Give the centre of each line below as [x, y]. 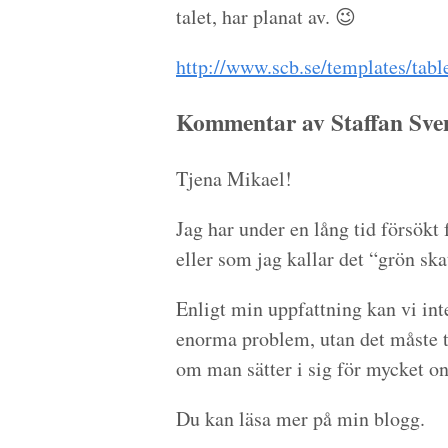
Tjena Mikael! [234, 178]
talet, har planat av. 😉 [266, 16]
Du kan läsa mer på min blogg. [300, 418]
